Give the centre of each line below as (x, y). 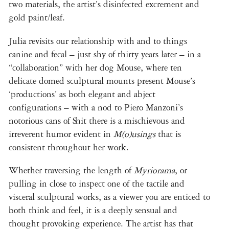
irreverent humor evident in (61, 134)
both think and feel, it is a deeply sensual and (93, 210)
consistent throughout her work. (69, 147)
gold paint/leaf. (37, 18)
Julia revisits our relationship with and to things (98, 41)
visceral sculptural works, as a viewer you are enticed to (109, 197)
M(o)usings (136, 134)
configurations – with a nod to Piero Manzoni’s (96, 107)
